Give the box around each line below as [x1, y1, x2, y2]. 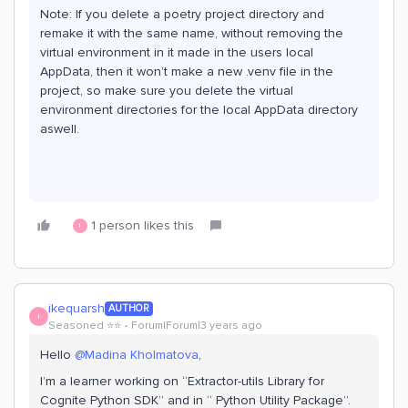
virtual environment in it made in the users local [40, 45, 313, 60]
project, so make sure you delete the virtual [40, 83, 293, 98]
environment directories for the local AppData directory [40, 102, 358, 117]
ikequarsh [48, 301, 105, 316]
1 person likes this [91, 218, 194, 233]
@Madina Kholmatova [75, 347, 199, 362]
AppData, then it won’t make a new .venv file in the [40, 64, 333, 79]
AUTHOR [108, 301, 149, 314]
